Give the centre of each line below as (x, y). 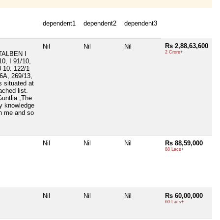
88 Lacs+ (174, 150)
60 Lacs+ (174, 202)
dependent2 (100, 24)
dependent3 (141, 24)
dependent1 (59, 24)
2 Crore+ (174, 52)
